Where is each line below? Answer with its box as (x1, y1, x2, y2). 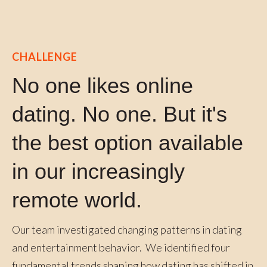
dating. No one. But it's (11, 101, 227, 126)
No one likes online (11, 73, 193, 98)
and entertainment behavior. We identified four (11, 240, 230, 254)
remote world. (11, 187, 142, 212)
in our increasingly (11, 159, 185, 184)
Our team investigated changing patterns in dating (11, 222, 242, 236)
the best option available (11, 130, 243, 155)
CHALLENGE (11, 49, 78, 63)
